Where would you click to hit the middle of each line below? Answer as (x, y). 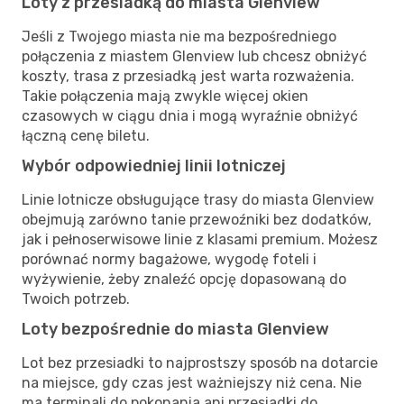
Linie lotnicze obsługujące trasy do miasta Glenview (198, 199)
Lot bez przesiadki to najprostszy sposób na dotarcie (200, 363)
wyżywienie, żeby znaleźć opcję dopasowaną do (184, 279)
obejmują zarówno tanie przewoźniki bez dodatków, (197, 219)
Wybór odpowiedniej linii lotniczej (154, 165)
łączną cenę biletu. (86, 135)
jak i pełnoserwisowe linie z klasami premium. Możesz (200, 239)
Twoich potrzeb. (76, 298)
